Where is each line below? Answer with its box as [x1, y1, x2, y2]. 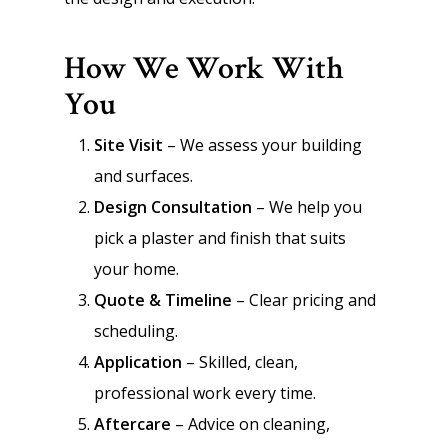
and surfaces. [94, 165, 193, 187]
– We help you [252, 196, 362, 218]
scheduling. [94, 320, 178, 342]
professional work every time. [94, 382, 316, 404]
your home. [94, 258, 179, 280]
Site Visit [94, 134, 163, 156]
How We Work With [64, 48, 344, 89]
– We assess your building [163, 134, 362, 156]
